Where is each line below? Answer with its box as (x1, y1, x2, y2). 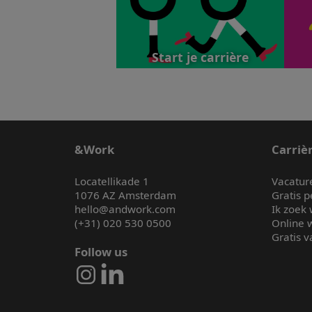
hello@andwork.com (75, 201, 175, 216)
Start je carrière (152, 48, 249, 65)
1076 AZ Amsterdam (75, 187, 176, 202)
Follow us (75, 243, 127, 260)
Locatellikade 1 (75, 173, 149, 188)
